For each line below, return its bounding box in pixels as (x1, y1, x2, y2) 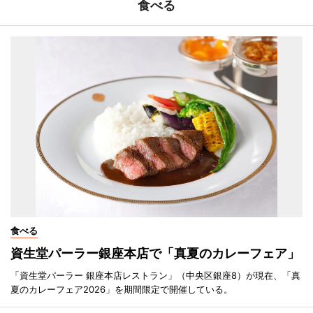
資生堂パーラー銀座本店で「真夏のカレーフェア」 (10, 246, 300, 261)
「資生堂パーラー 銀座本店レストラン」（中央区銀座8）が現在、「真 (10, 270, 300, 282)
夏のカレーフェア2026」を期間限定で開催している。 (10, 284, 233, 296)
